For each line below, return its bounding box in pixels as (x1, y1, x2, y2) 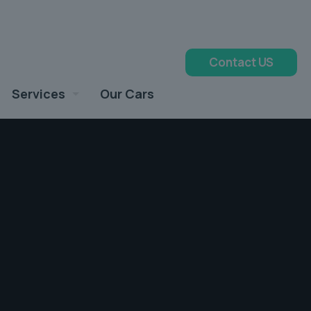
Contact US (209, 54, 274, 70)
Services (12, 85, 65, 102)
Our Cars (100, 85, 154, 102)
